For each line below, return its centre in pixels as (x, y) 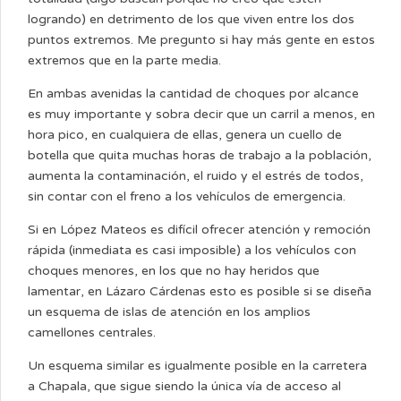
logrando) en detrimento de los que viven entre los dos (191, 19)
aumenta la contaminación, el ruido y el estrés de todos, (196, 176)
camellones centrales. (92, 333)
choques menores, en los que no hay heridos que (174, 271)
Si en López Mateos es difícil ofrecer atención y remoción (199, 230)
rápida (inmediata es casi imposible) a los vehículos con (192, 250)
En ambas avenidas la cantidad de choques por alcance (193, 94)
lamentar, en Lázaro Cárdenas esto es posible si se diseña (200, 291)
